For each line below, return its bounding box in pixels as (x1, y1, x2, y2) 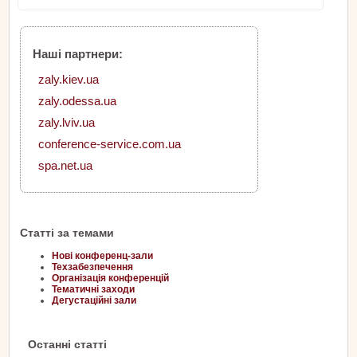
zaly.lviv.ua (38, 116, 95, 130)
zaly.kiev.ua (38, 73, 99, 87)
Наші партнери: (33, 47, 123, 61)
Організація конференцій (52, 273, 169, 284)
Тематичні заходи (52, 284, 135, 296)
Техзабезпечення (52, 261, 133, 273)
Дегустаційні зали (52, 295, 136, 307)
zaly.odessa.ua (38, 94, 116, 108)
